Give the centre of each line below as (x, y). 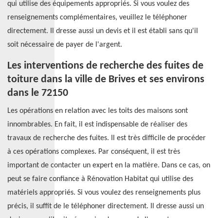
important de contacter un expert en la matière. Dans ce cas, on (109, 165)
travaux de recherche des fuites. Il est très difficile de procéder (107, 138)
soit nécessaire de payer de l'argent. (65, 45)
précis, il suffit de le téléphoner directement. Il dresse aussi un (106, 206)
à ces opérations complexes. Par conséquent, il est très (94, 152)
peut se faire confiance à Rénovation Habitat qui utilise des (100, 179)
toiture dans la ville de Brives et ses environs (106, 80)
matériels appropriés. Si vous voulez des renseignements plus (104, 193)
